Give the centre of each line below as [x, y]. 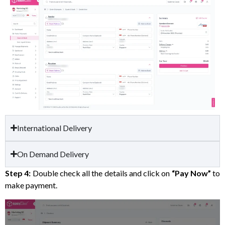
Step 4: [19, 173]
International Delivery [55, 128]
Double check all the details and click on [102, 173]
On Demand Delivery [53, 154]
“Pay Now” [192, 173]
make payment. [32, 185]
